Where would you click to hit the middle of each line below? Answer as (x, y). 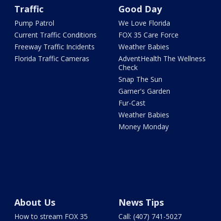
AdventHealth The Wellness (162, 59)
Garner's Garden (144, 91)
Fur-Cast (132, 103)
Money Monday (143, 127)
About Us (35, 203)
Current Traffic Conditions (56, 35)
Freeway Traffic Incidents (55, 47)
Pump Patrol (35, 23)
